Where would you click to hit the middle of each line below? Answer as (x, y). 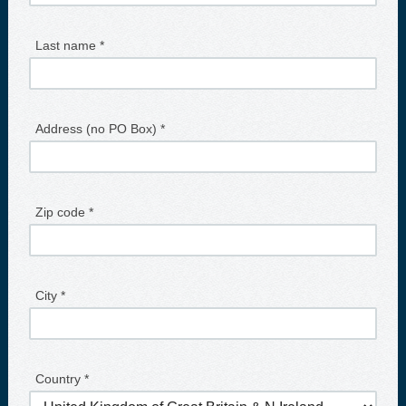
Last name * (69, 45)
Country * (62, 378)
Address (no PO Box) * (100, 128)
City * (50, 295)
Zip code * (64, 212)
